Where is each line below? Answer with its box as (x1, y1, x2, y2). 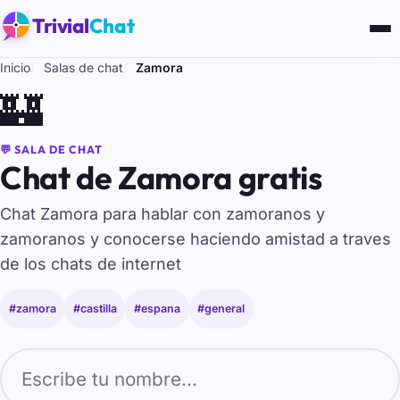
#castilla (72, 302, 117, 316)
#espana (133, 302, 180, 316)
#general (197, 302, 246, 316)
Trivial (32, 12, 89, 38)
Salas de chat (43, 60, 123, 75)
